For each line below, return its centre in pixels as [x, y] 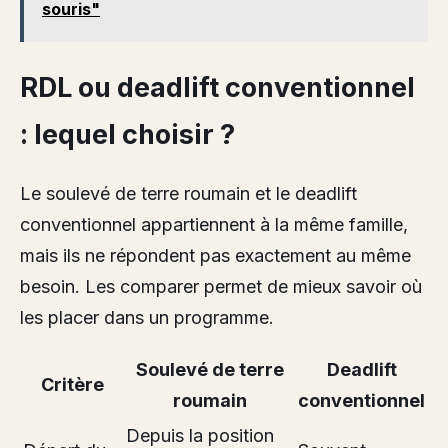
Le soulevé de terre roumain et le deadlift [188, 193]
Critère [72, 384]
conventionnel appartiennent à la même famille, [214, 224]
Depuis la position [200, 435]
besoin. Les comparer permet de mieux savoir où [221, 286]
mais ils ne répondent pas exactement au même [215, 255]
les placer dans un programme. [147, 317]
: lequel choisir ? [127, 134]
